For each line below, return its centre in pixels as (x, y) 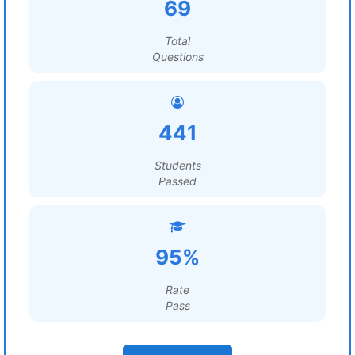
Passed (177, 181)
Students (177, 165)
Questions (177, 57)
